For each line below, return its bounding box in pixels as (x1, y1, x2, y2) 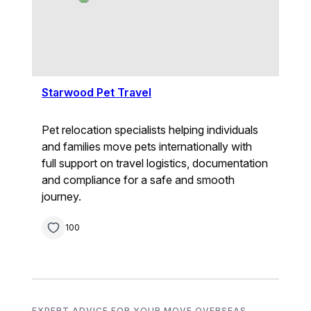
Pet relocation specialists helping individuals (42, 122, 259, 137)
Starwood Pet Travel (42, 85, 152, 99)
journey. (42, 189, 82, 203)
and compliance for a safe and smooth (42, 172, 235, 187)
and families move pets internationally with (42, 139, 253, 153)
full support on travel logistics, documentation (42, 155, 269, 170)
